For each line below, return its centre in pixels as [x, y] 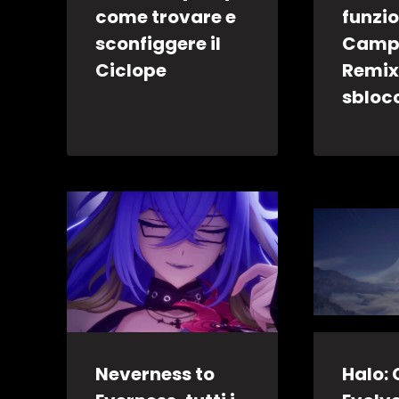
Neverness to [155, 374]
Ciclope [131, 70]
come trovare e [166, 16]
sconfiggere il [158, 43]
